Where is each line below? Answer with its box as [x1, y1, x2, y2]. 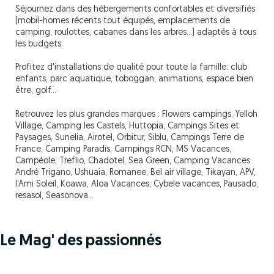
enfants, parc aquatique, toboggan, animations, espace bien [15, 75, 253, 84]
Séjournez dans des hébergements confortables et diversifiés [15, 5, 255, 14]
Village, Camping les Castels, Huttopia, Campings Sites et [15, 122, 239, 131]
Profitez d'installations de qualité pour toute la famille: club [15, 63, 247, 72]
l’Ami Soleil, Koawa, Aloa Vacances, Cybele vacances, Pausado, [15, 180, 258, 189]
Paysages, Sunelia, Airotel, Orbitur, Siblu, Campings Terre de [15, 133, 244, 143]
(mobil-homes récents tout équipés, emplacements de [15, 17, 230, 26]
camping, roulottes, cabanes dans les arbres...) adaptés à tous [15, 28, 256, 37]
